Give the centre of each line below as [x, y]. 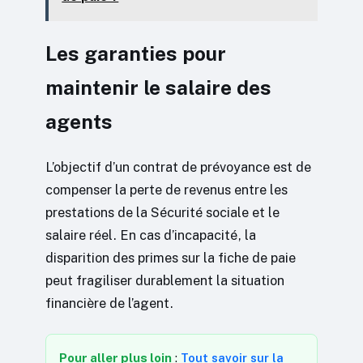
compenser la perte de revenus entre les [167, 190]
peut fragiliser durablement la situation [165, 281]
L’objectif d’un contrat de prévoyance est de [178, 167]
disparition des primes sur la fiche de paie [171, 258]
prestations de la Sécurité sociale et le [162, 213]
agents [79, 122]
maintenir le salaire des [158, 88]
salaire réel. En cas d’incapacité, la [151, 235]
